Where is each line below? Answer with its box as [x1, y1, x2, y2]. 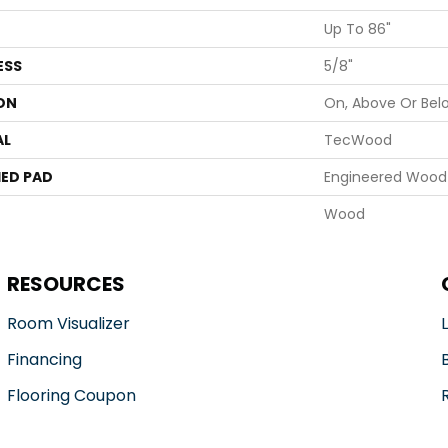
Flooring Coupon [6, 384, 136, 407]
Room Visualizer [6, 312, 130, 335]
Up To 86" [324, 19, 391, 39]
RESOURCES [6, 270, 125, 298]
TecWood [324, 130, 392, 150]
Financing [6, 348, 82, 371]
